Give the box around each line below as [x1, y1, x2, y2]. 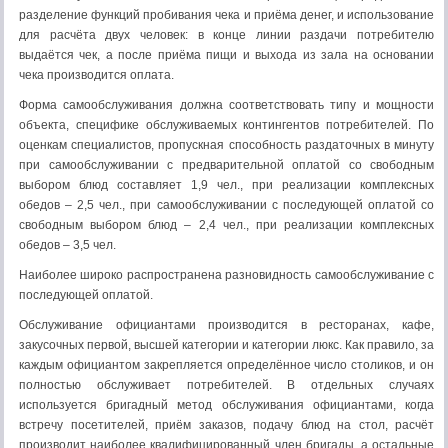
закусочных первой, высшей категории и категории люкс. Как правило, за [19, 338, 434, 352]
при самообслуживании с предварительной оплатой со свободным [19, 158, 434, 172]
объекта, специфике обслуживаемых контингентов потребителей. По [19, 118, 434, 132]
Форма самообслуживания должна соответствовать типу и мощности [19, 98, 434, 112]
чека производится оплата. [19, 68, 174, 82]
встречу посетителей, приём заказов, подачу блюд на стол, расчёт [19, 418, 434, 432]
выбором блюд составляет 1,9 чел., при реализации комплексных [19, 178, 434, 192]
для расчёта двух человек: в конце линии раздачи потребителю [19, 28, 434, 42]
